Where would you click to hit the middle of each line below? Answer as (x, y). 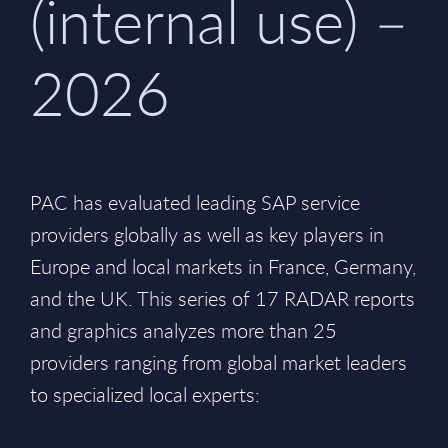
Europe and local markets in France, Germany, (223, 266)
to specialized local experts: (145, 394)
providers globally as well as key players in (207, 234)
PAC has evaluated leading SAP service (195, 202)
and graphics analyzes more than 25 (183, 330)
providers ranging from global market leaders (218, 362)
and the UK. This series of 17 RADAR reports (222, 298)
